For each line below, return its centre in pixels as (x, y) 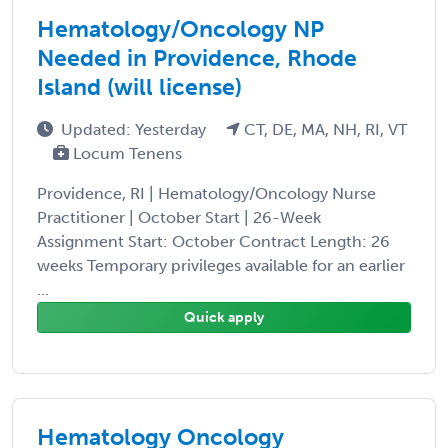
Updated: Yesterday (135, 129)
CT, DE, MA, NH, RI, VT (323, 129)
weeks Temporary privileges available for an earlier (221, 265)
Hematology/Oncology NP (180, 28)
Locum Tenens (125, 153)
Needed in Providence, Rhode (197, 57)
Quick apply (224, 317)
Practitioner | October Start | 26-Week (179, 217)
